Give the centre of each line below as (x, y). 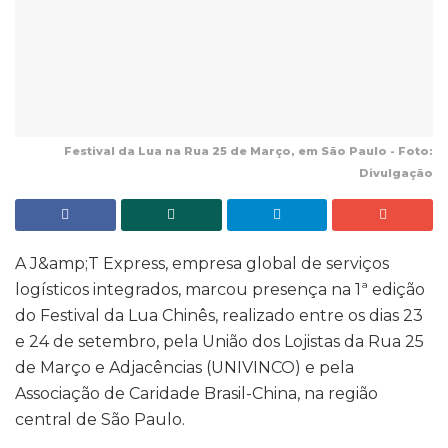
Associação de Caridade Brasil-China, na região (196, 393)
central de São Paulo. (100, 419)
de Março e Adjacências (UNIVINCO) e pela (184, 367)
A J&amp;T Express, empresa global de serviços (202, 263)
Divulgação (396, 172)
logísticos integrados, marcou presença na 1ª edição (220, 289)
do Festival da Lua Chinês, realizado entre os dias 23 (219, 315)
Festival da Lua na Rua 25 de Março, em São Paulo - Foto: (248, 150)
